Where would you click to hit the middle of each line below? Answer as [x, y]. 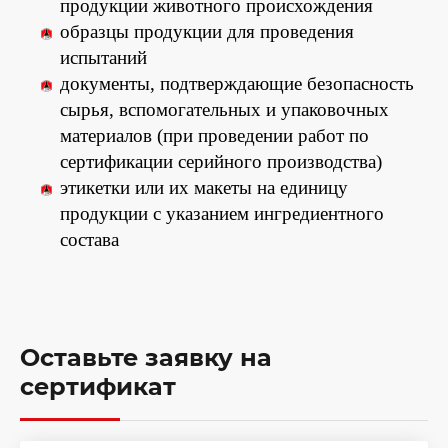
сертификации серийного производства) [221, 161]
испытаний [103, 57]
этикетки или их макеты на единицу [204, 187]
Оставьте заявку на [146, 357]
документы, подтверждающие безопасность [237, 83]
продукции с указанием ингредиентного [222, 213]
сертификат [98, 386]
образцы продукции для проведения [207, 31]
